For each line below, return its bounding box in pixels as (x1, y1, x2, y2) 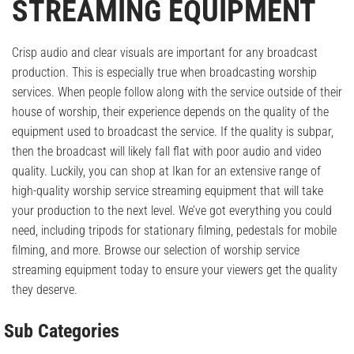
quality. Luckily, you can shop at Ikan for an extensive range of (12, 164, 321, 179)
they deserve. (12, 282, 77, 298)
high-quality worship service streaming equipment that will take (12, 183, 323, 199)
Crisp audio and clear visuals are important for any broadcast (12, 45, 318, 61)
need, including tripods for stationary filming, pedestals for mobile (12, 223, 337, 239)
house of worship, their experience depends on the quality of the (12, 104, 329, 120)
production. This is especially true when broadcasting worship (12, 65, 317, 81)
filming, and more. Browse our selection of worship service (12, 243, 299, 258)
